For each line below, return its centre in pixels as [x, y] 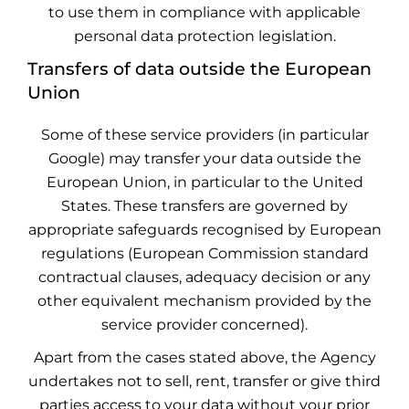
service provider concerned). [204, 325]
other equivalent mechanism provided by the [204, 301]
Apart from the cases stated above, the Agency [204, 357]
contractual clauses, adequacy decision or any [204, 277]
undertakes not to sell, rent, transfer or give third [204, 381]
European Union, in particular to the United [204, 182]
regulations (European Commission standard [204, 253]
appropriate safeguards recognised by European [204, 230]
